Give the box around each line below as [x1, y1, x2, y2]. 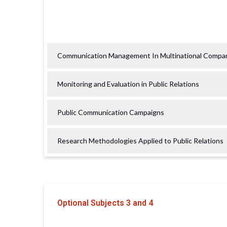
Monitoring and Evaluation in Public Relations [57, 79, 199, 88]
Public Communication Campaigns [57, 107, 164, 117]
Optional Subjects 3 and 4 [57, 198, 153, 208]
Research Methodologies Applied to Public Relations [57, 136, 223, 145]
